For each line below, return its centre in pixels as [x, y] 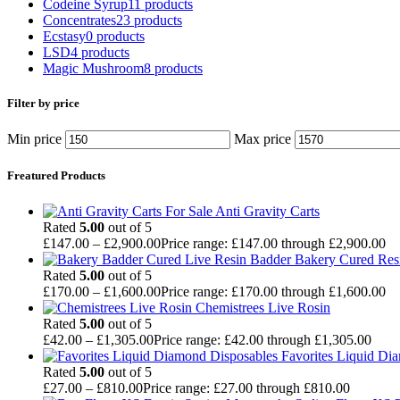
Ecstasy [64, 36]
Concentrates [79, 20]
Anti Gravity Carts [267, 211]
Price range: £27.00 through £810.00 [246, 387]
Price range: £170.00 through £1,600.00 [273, 291]
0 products [115, 36]
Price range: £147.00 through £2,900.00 [273, 243]
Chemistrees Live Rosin [263, 307]
